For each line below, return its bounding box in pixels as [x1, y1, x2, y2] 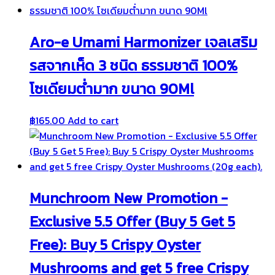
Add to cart [68, 113, 118, 128]
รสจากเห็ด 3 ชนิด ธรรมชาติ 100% [29, 55, 238, 77]
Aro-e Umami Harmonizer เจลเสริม [29, 31, 257, 53]
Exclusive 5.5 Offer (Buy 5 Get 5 [29, 210, 235, 232]
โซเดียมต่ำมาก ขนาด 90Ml [29, 78, 194, 100]
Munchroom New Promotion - [29, 187, 228, 209]
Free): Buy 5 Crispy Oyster [29, 233, 201, 255]
